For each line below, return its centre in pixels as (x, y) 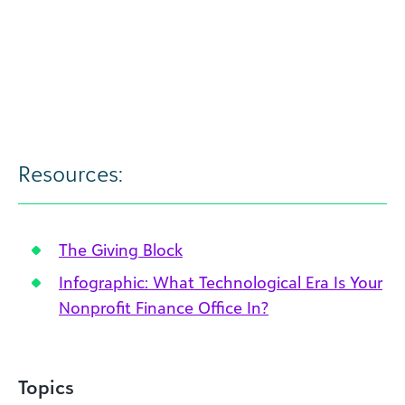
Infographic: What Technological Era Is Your (221, 282)
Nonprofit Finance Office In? (164, 307)
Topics (46, 387)
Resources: (71, 174)
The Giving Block (121, 250)
